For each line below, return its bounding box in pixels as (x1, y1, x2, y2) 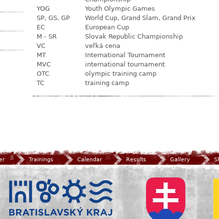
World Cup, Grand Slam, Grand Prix (85, 14, 196, 22)
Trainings (29, 156, 53, 163)
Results (126, 156, 146, 163)
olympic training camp (85, 70, 156, 77)
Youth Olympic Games (85, 5, 155, 12)
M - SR (37, 33, 57, 40)
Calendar (77, 156, 102, 163)
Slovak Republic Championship (85, 33, 183, 40)
